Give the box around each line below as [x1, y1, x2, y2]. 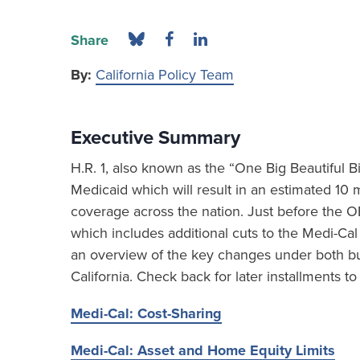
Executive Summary [71, 126, 240, 149]
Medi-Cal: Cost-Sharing [71, 305, 222, 322]
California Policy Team [96, 66, 234, 84]
